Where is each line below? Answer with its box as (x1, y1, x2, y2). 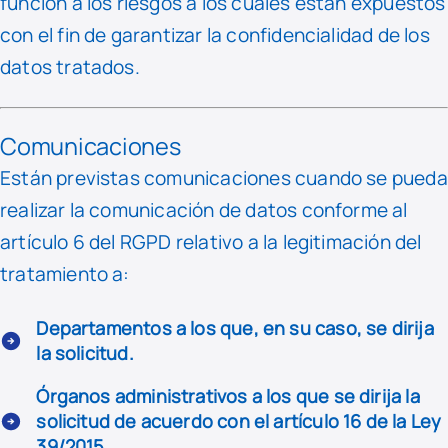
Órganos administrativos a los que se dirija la (36, 384, 420, 409)
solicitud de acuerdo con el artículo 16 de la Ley (36, 409, 442, 434)
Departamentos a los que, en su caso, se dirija (36, 316, 434, 341)
